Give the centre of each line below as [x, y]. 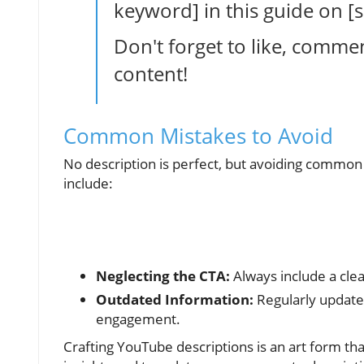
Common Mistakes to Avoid [198, 135]
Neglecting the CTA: [163, 275]
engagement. [138, 318]
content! [151, 73]
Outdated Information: [175, 299]
